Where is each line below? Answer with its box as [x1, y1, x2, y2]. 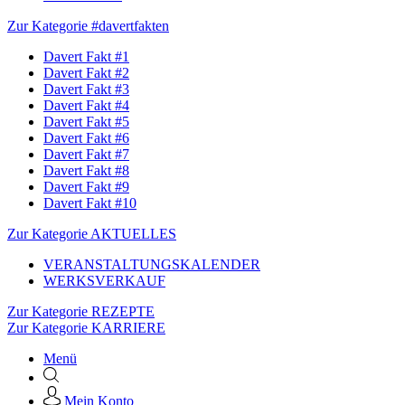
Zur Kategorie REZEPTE [7, 303, 155, 319]
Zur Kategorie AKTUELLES [7, 225, 176, 241]
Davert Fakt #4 [43, 97, 129, 113]
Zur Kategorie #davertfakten [7, 17, 169, 33]
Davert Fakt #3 [43, 80, 129, 97]
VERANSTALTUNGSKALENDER [43, 256, 260, 272]
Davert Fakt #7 [43, 146, 129, 162]
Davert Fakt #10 [43, 194, 137, 211]
